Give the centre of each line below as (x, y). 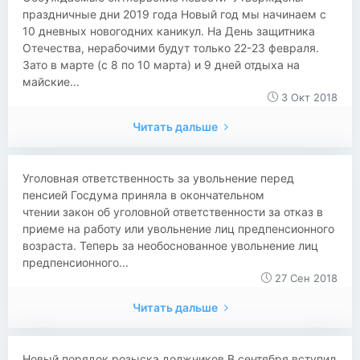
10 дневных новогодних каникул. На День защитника (169, 31)
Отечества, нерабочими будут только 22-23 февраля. (171, 48)
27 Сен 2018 (305, 278)
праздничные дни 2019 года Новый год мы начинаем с (174, 14)
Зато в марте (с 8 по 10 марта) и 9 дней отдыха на (161, 65)
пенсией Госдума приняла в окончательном (143, 195)
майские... (51, 82)
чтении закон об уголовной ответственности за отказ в (173, 212)
